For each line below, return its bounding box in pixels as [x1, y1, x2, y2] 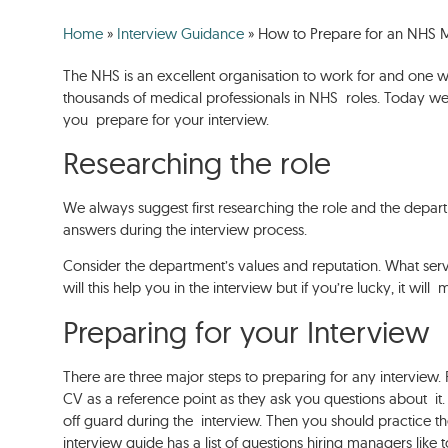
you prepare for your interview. [63, 109, 274, 129]
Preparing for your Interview [63, 312, 438, 351]
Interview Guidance [117, 23, 245, 43]
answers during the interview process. [63, 219, 312, 239]
